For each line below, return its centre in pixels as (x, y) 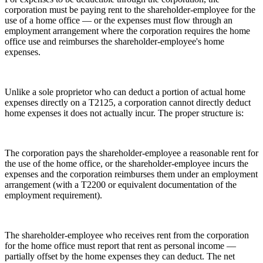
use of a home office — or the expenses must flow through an (119, 21)
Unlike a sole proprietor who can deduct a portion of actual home (125, 92)
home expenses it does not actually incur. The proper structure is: (124, 113)
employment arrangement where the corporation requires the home (127, 31)
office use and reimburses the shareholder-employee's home (114, 42)
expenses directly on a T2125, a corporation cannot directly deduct (128, 103)
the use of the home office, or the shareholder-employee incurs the (127, 164)
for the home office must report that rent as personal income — (120, 246)
